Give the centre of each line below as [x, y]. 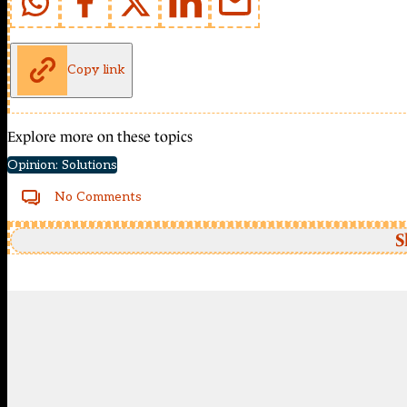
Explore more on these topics [100, 136]
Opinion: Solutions [62, 164]
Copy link [96, 70]
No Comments [98, 196]
